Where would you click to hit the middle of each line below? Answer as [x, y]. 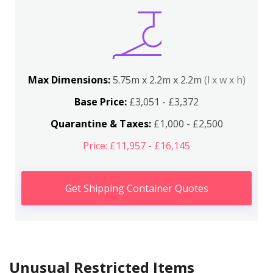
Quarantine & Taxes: [101, 124]
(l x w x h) [225, 80]
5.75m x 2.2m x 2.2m [158, 80]
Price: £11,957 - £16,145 [136, 146]
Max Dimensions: [70, 80]
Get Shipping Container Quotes [136, 188]
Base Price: [101, 102]
